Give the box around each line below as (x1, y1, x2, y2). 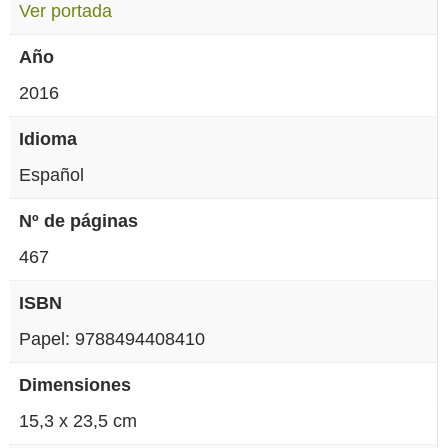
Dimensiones (19, 375, 131, 396)
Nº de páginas (19, 211, 138, 232)
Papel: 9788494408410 (19, 329, 205, 350)
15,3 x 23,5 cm (19, 411, 137, 432)
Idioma (19, 129, 77, 150)
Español (19, 165, 84, 186)
